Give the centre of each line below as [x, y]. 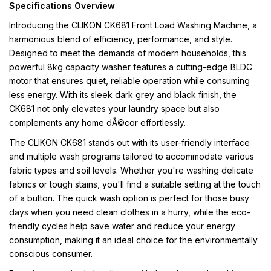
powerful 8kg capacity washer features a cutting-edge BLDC [131, 67]
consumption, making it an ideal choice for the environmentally [133, 240]
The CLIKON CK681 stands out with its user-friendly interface [129, 142]
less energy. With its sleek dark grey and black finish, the [123, 95]
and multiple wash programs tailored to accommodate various [132, 156]
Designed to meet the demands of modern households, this [128, 53]
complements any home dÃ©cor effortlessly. [97, 122]
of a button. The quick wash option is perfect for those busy [129, 198]
